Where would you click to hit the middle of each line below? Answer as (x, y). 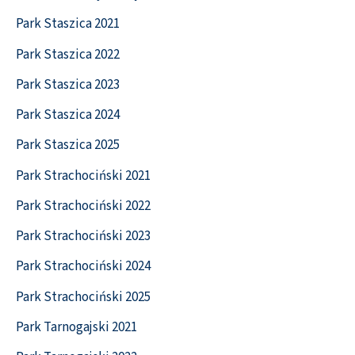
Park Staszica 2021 (68, 24)
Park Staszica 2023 (68, 84)
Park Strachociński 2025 (83, 297)
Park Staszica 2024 (68, 115)
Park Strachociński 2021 (83, 176)
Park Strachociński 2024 (83, 267)
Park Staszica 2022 (68, 54)
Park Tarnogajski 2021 (76, 327)
